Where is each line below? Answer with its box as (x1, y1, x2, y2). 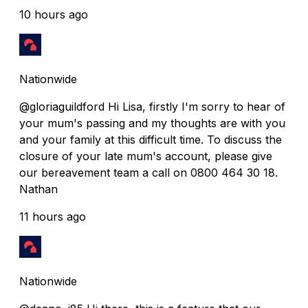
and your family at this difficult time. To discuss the (19, 132, 282, 146)
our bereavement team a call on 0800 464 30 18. (19, 165, 278, 179)
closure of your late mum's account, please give (19, 148, 272, 163)
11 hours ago (19, 209, 86, 223)
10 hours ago (19, 7, 88, 21)
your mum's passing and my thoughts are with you (19, 115, 285, 130)
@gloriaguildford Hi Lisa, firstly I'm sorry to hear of (19, 99, 285, 113)
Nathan (19, 181, 58, 196)
